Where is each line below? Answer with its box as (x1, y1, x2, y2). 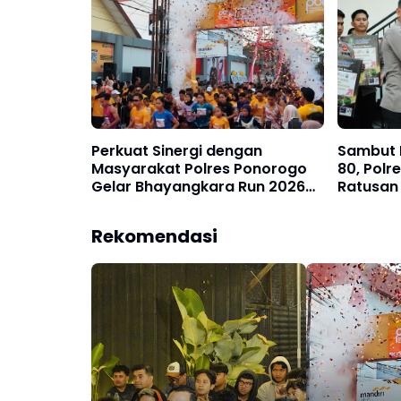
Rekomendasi (91, 223, 218, 249)
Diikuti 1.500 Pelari (91, 193, 222, 215)
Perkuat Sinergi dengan (91, 140, 262, 161)
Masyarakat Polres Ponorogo (91, 158, 307, 179)
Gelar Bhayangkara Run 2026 (91, 175, 305, 197)
